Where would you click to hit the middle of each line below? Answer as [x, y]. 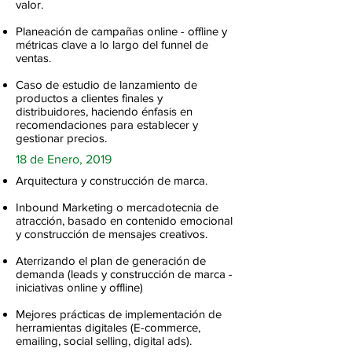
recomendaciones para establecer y [107, 125]
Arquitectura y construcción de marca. [112, 180]
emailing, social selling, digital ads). [104, 341]
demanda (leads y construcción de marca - [124, 274]
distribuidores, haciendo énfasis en [104, 111]
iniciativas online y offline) [79, 287]
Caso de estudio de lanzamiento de [106, 84]
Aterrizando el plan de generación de [111, 260]
